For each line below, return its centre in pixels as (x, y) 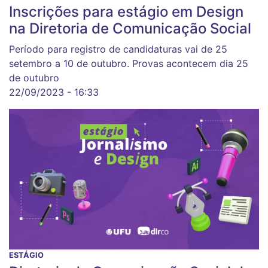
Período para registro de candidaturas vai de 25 (118, 49)
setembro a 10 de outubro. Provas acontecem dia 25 (129, 64)
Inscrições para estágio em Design (126, 12)
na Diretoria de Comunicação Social (130, 29)
